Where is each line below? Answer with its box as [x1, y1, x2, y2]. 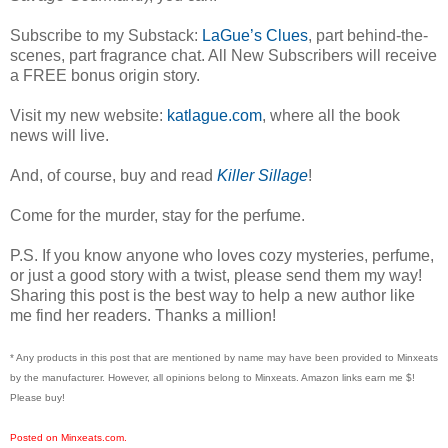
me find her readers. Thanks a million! [10, 306, 276, 324]
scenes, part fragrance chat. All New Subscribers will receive [10, 46, 437, 64]
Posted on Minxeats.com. [10, 431, 127, 443]
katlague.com [167, 106, 262, 124]
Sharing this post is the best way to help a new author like [10, 286, 415, 304]
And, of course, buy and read [10, 166, 217, 184]
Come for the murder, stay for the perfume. [10, 206, 305, 224]
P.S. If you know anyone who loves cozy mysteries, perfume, [10, 246, 434, 264]
